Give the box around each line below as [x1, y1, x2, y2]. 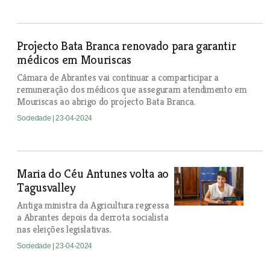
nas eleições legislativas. [17, 223, 111, 236]
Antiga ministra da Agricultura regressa [17, 199, 169, 212]
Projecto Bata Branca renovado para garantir [17, 39, 236, 54]
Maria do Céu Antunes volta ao [17, 166, 169, 181]
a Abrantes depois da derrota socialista [17, 211, 169, 224]
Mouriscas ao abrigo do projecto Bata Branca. [17, 95, 196, 108]
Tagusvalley [17, 180, 76, 195]
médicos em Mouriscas [17, 52, 131, 67]
